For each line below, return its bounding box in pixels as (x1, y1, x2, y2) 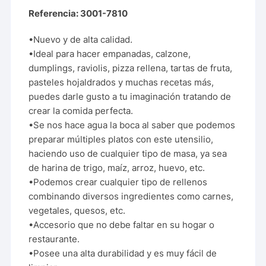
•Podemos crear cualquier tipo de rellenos (28, 176, 208, 188)
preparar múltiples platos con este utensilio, (28, 133, 214, 145)
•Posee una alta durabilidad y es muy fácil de (28, 247, 217, 259)
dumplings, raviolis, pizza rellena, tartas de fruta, (28, 62, 233, 74)
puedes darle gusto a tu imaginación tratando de (28, 90, 232, 102)
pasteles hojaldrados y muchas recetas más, (28, 76, 214, 88)
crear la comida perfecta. (28, 104, 134, 116)
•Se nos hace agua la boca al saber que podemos (28, 119, 236, 131)
